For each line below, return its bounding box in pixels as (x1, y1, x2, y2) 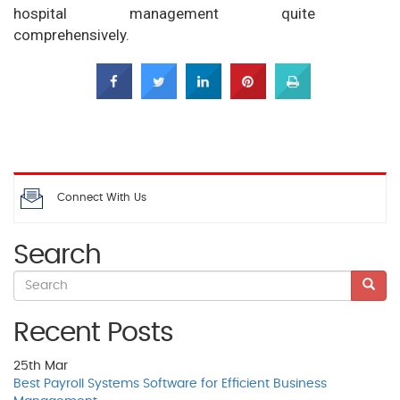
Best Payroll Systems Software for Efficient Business (13, 378, 327, 391)
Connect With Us (57, 191, 146, 203)
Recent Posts (13, 320, 173, 347)
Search (13, 242, 101, 270)
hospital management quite (13, 4, 315, 22)
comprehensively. (13, 25, 129, 44)
